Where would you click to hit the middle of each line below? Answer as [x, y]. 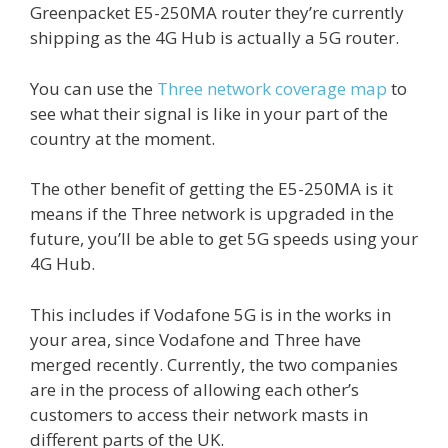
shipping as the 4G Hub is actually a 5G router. [214, 38]
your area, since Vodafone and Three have [195, 339]
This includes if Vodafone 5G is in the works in [210, 314]
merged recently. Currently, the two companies [214, 364]
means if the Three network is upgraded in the [212, 214]
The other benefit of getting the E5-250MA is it [211, 189]
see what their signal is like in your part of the [209, 113]
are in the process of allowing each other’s [194, 389]
